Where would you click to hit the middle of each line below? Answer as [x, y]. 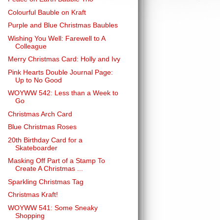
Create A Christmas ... [49, 168]
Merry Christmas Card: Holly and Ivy [64, 59]
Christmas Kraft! [33, 194]
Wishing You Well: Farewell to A [56, 38]
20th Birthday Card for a [45, 140]
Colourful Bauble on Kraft [47, 12]
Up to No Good [38, 80]
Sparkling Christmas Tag [45, 181]
